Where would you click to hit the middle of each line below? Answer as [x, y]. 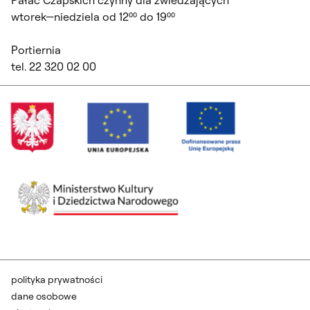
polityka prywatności [57, 280]
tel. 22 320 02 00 [54, 67]
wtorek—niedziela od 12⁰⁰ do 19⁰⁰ [93, 17]
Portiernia [36, 50]
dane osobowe [44, 297]
